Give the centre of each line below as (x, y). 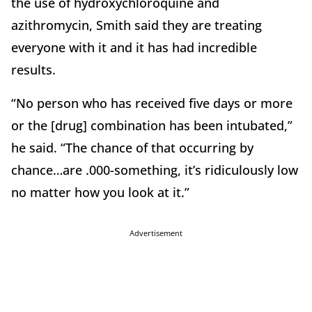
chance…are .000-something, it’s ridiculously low (155, 170)
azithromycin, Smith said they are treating (136, 25)
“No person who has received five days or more (152, 103)
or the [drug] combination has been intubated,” (152, 126)
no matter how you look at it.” (100, 193)
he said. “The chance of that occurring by (132, 148)
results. (35, 70)
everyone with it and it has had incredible (134, 48)
